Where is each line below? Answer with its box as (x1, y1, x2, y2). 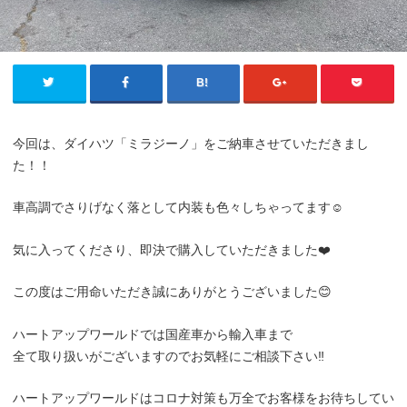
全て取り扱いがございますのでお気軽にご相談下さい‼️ (13, 348, 324, 363)
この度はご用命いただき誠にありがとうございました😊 (13, 284, 332, 300)
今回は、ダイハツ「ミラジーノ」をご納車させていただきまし (13, 136, 369, 152)
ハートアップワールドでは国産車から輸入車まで (13, 326, 293, 342)
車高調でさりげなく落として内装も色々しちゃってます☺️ (13, 200, 343, 215)
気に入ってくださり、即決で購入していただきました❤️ (13, 242, 331, 257)
